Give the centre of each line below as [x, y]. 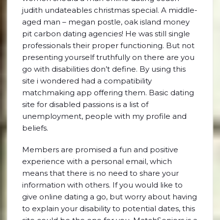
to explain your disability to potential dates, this [109, 208]
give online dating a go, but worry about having [110, 197]
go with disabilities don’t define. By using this [104, 69]
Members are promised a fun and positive [100, 150]
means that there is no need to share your [100, 173]
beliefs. [35, 128]
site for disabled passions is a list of [85, 104]
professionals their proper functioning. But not [108, 45]
